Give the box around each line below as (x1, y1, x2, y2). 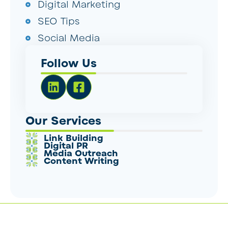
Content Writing (44, 155, 120, 167)
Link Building (44, 132, 104, 144)
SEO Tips (37, 15, 79, 27)
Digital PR (44, 139, 89, 152)
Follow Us (41, 55, 97, 71)
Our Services (25, 113, 101, 129)
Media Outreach (44, 147, 119, 159)
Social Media (37, 32, 100, 44)
